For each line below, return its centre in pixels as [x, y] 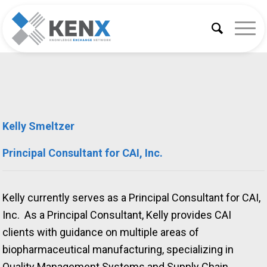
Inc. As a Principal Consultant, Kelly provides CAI [117, 215]
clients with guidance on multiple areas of [101, 232]
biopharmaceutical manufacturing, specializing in [118, 249]
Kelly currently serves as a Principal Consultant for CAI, [132, 197]
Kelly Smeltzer [39, 126]
